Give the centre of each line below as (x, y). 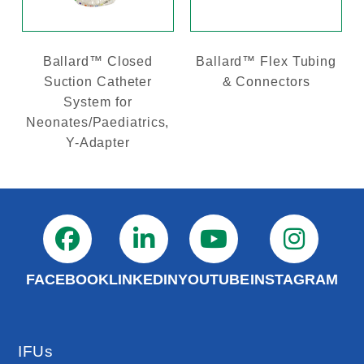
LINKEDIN (144, 280)
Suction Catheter (98, 82)
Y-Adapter (97, 143)
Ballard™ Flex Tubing (266, 62)
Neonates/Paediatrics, (98, 123)
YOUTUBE (214, 280)
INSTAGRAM (294, 280)
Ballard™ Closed (98, 62)
